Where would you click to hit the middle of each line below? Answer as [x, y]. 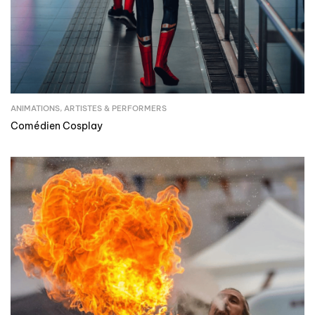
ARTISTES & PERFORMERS [115, 109]
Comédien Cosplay [57, 126]
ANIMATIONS [35, 109]
